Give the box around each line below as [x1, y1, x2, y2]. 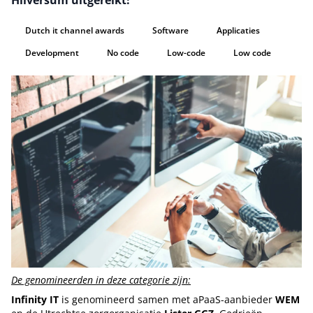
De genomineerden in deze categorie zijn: [11, 272, 191, 286]
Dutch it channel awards [25, 24, 124, 36]
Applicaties [217, 24, 260, 36]
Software [152, 24, 189, 36]
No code [107, 47, 139, 59]
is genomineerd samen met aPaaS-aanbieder [59, 292, 275, 306]
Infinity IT [11, 292, 59, 306]
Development [25, 47, 79, 59]
